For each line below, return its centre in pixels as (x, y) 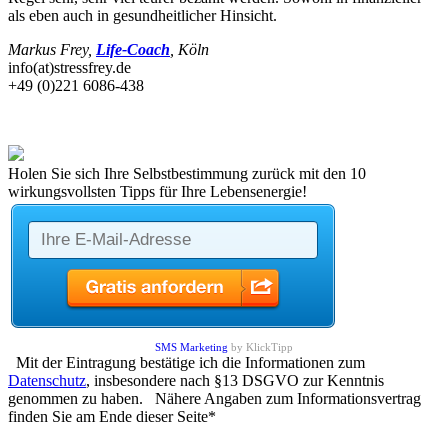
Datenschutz (47, 380)
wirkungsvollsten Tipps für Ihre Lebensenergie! (157, 191)
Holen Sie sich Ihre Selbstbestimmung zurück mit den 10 (187, 173)
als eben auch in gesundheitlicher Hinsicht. (142, 15)
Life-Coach (133, 49)
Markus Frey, (52, 49)
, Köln (189, 49)
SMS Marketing (191, 346)
